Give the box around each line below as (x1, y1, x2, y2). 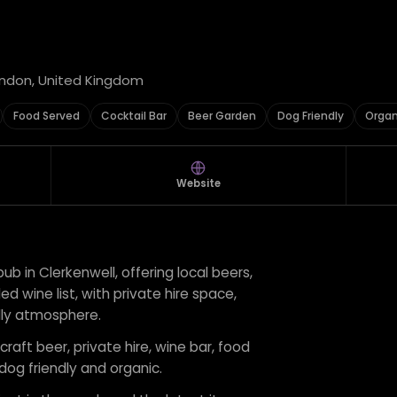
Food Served (13, 108, 80, 123)
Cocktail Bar (101, 108, 167, 123)
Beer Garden (188, 108, 256, 123)
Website (175, 176, 222, 191)
